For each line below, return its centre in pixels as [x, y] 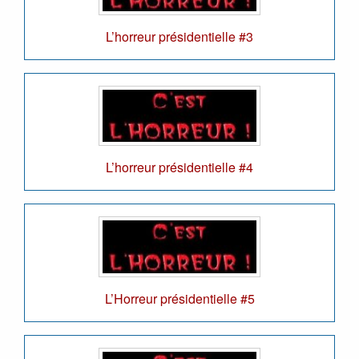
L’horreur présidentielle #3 [179, 37]
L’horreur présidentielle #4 [179, 167]
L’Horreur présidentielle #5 [179, 298]
